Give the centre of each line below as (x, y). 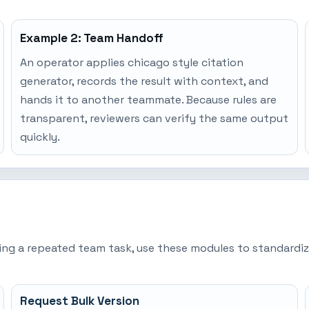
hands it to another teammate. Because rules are (149, 100)
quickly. (40, 137)
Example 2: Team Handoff (92, 38)
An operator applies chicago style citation (132, 62)
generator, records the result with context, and (144, 81)
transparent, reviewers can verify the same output (154, 118)
